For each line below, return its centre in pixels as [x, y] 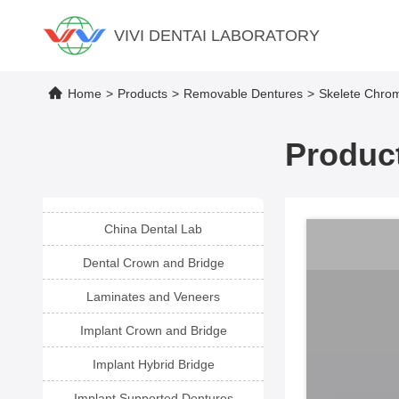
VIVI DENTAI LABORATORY [217, 36]
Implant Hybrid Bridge [153, 364]
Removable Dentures [243, 94]
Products [142, 94]
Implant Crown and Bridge [153, 330]
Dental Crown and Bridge [153, 263]
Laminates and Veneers [153, 297]
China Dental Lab [153, 229]
